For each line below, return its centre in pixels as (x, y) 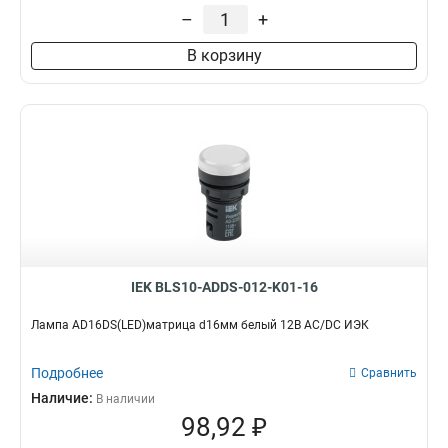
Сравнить (389, 373)
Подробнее (67, 373)
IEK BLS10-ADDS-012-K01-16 (224, 287)
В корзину (224, 55)
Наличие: (63, 398)
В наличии (125, 399)
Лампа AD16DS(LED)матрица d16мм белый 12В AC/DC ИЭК (200, 325)
